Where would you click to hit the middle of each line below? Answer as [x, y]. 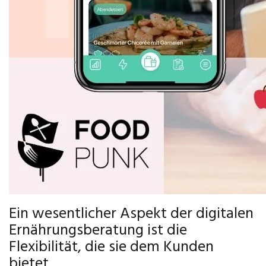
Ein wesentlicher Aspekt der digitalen [131, 214]
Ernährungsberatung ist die [98, 231]
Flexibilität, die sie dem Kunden [111, 247]
